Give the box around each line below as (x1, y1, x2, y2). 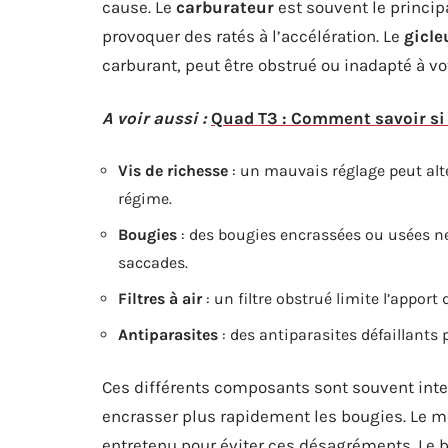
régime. (118, 189, 172, 208)
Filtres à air (118, 289, 202, 308)
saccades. (118, 253, 188, 272)
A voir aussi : (102, 108, 207, 128)
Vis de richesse (118, 161, 228, 180)
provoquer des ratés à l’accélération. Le (102, 26, 404, 46)
